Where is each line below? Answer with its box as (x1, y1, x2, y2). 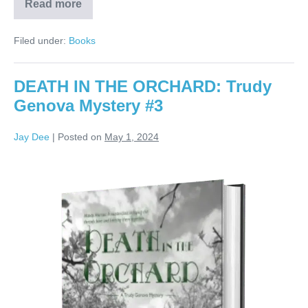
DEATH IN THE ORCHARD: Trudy (14, 77, 272, 96)
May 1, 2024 (104, 131, 159, 143)
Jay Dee (14, 131, 49, 143)
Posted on (58, 131, 102, 143)
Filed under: (14, 35, 66, 47)
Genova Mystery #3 (14, 96, 163, 115)
